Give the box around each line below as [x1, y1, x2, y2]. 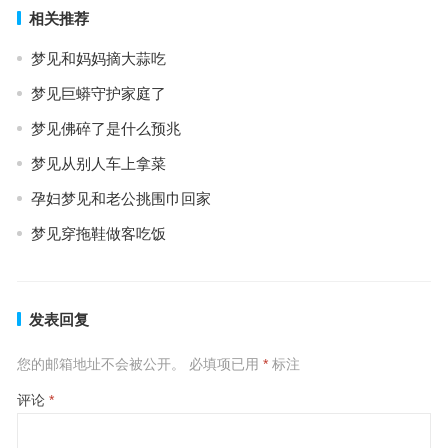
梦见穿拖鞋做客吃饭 [30, 225, 166, 242]
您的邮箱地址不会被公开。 [16, 356, 185, 372]
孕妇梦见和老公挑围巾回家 [30, 190, 211, 207]
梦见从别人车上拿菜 [30, 155, 166, 172]
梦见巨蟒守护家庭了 [30, 85, 166, 102]
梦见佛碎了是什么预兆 [30, 120, 181, 137]
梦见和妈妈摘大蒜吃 [30, 50, 166, 67]
